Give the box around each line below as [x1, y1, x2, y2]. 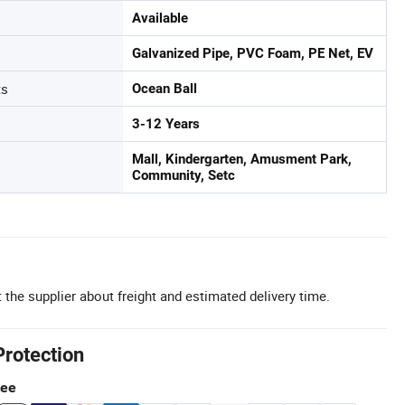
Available [132, 10, 188, 26]
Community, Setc [132, 167, 235, 184]
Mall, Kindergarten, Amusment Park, [132, 151, 352, 167]
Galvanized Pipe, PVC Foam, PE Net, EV [132, 45, 373, 61]
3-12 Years [132, 116, 200, 132]
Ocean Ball [132, 80, 197, 97]
